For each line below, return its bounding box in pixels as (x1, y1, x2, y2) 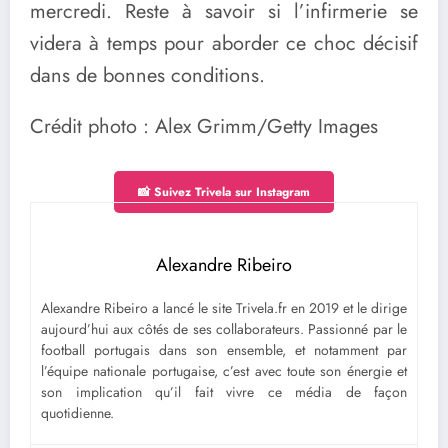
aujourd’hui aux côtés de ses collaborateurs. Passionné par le (41, 319, 407, 340)
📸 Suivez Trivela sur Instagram (138, 183, 310, 202)
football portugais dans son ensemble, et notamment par (41, 340, 407, 361)
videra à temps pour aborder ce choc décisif (30, 28, 418, 58)
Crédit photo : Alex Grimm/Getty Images (30, 112, 378, 142)
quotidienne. (41, 403, 114, 424)
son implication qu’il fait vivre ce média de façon (41, 382, 407, 403)
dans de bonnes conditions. (30, 60, 265, 90)
